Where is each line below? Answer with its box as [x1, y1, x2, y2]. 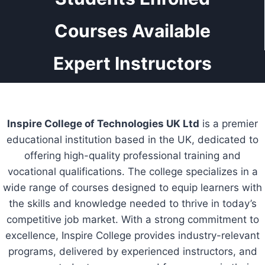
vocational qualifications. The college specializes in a [7, 165, 258, 177]
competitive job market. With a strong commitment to [6, 213, 259, 225]
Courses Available [54, 20, 211, 41]
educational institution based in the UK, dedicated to [7, 133, 258, 146]
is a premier [199, 117, 258, 130]
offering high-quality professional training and [24, 149, 241, 161]
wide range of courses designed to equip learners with [3, 181, 262, 193]
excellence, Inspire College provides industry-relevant [5, 229, 260, 241]
